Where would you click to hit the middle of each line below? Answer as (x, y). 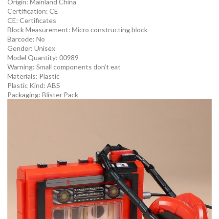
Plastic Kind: (27, 86)
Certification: (28, 11)
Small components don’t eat (78, 67)
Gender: (21, 48)
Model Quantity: (33, 58)
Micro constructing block (110, 30)
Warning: (22, 67)
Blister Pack (60, 95)
